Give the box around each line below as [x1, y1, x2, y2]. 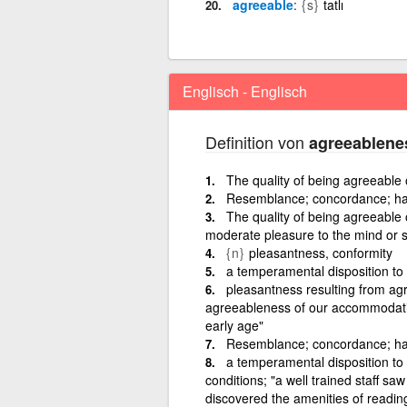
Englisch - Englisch [182, 80, 307, 102]
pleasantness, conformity [248, 243, 392, 262]
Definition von [204, 129, 309, 154]
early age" [204, 315, 263, 334]
